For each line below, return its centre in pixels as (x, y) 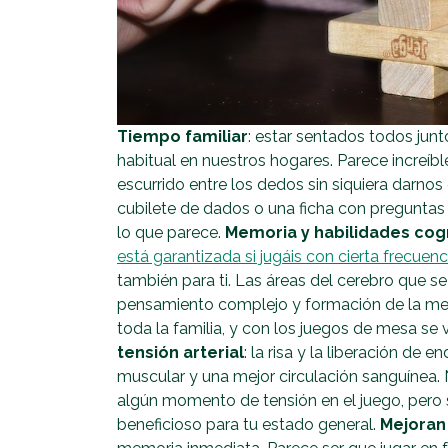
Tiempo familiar (182, 136)
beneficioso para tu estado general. (248, 424)
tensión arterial (180, 352)
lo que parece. (171, 232)
